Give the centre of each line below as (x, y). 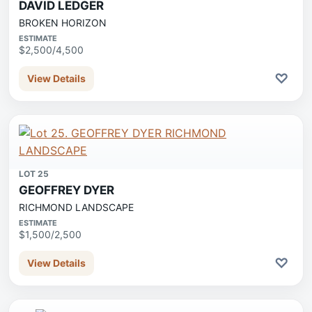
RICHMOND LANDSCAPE (76, 207)
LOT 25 (34, 174)
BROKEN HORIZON (63, 23)
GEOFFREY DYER (67, 190)
